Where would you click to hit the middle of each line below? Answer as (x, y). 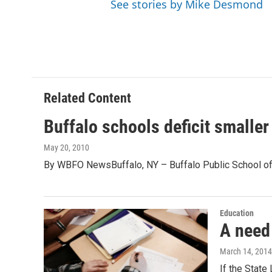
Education (237, 213)
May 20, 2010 (66, 148)
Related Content (87, 98)
